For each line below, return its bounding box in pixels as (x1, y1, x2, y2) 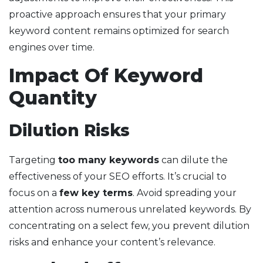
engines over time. (9, 42, 95, 53)
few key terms (59, 187, 133, 199)
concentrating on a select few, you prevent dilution (9, 220, 249, 232)
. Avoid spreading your (133, 187, 237, 199)
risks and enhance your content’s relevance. (9, 237, 215, 248)
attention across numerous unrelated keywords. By (9, 204, 251, 215)
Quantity (9, 86, 97, 110)
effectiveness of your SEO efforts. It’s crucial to (9, 171, 227, 183)
